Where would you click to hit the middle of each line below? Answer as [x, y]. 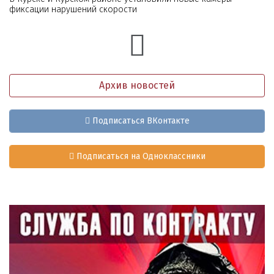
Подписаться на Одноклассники [139, 157]
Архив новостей [137, 85]
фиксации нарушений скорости [73, 9]
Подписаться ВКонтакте [139, 121]
